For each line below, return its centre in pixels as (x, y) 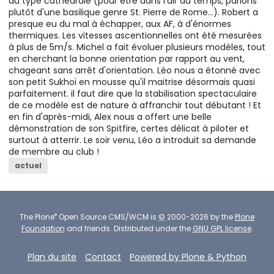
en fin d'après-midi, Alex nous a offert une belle (110, 117)
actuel (28, 166)
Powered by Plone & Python (188, 257)
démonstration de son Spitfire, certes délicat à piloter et (129, 129)
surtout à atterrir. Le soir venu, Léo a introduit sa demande (132, 140)
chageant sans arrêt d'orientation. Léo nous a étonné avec (135, 71)
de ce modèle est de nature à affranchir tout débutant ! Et (135, 106)
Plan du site (52, 257)
